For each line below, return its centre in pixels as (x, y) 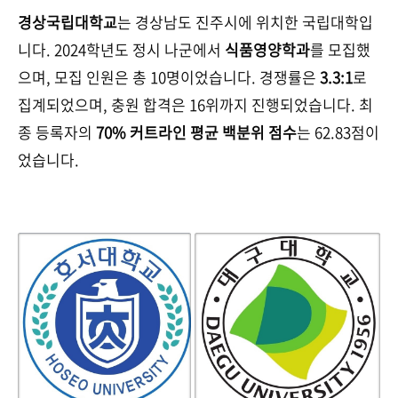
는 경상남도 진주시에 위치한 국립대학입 (245, 22)
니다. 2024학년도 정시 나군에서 (121, 50)
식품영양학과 (267, 50)
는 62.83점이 (338, 132)
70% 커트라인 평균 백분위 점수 (196, 132)
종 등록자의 (57, 132)
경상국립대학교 (68, 22)
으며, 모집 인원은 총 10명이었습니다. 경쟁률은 (169, 77)
